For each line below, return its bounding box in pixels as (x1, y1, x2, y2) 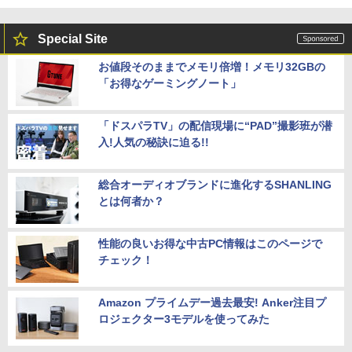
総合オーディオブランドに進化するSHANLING (98, 178, 332, 192)
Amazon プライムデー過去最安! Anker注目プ (98, 296, 326, 310)
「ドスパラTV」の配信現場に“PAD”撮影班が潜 (98, 119, 332, 133)
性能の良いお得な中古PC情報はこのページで (98, 237, 322, 251)
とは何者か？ (98, 195, 164, 208)
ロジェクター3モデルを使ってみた (98, 313, 269, 326)
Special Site (38, 32, 108, 46)
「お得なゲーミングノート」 (98, 77, 241, 90)
